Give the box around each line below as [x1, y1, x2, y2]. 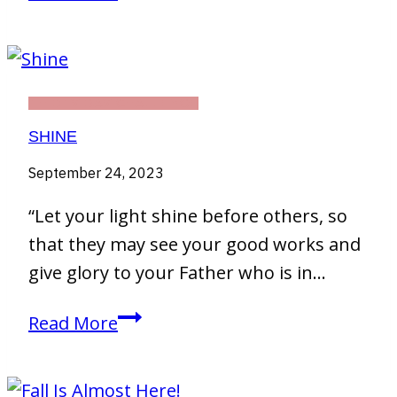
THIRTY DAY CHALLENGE [28, 96, 198, 110]
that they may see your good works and [28, 231, 361, 256]
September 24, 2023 [28, 163, 164, 182]
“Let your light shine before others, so [28, 203, 347, 228]
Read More [28, 310, 118, 335]
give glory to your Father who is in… [28, 260, 326, 284]
